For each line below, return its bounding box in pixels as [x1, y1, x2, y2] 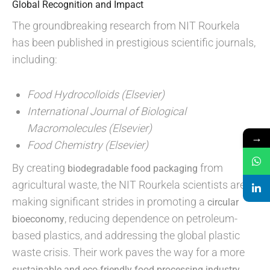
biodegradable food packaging [67, 163, 198, 174]
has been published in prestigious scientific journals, [12, 36, 256, 49]
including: [12, 53, 57, 66]
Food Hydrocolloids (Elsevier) [27, 88, 165, 101]
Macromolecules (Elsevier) [27, 122, 152, 134]
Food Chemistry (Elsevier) [27, 139, 148, 151]
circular [207, 196, 239, 208]
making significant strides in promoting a [12, 195, 207, 208]
